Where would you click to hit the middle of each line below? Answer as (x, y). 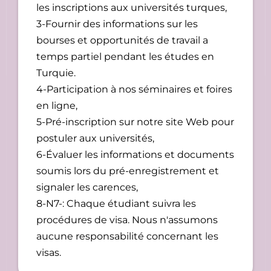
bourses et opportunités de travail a (122, 41)
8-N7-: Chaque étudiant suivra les (116, 204)
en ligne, (57, 106)
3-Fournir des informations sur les (117, 24)
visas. (49, 253)
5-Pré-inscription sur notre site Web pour (135, 122)
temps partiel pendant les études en (125, 57)
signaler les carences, (87, 188)
